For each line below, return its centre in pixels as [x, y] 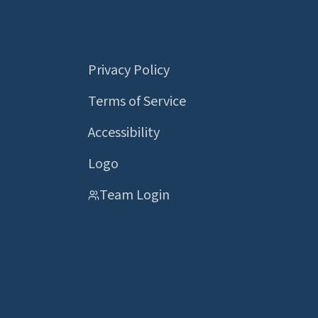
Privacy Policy [129, 70]
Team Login [135, 195]
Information [123, 35]
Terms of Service [137, 102]
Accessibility [124, 133]
